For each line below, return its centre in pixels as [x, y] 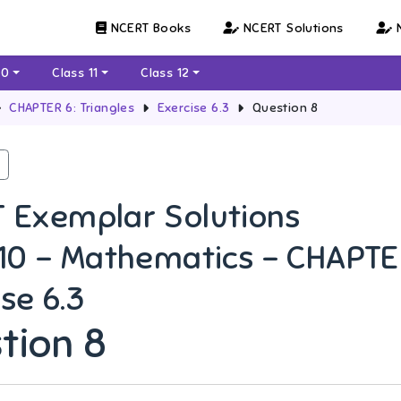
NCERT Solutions [291, 28]
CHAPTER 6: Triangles [72, 108]
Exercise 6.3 [193, 108]
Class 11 [75, 73]
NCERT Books [149, 28]
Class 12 [165, 73]
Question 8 [285, 108]
